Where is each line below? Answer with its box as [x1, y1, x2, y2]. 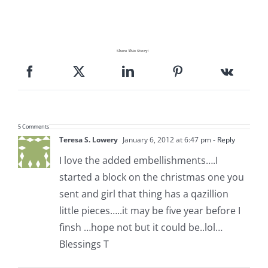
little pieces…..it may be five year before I [59, 203, 240, 217]
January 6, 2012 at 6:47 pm [120, 134, 211, 145]
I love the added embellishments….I [59, 153, 218, 167]
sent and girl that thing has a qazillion [59, 187, 229, 200]
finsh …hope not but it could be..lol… [59, 220, 223, 234]
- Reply [211, 134, 235, 145]
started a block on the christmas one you [59, 170, 244, 184]
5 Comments [17, 122, 49, 130]
